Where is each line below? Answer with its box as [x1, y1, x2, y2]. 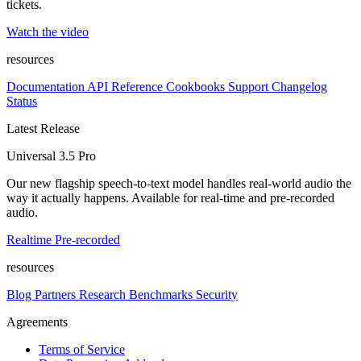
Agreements [6, 315, 68, 329]
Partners [35, 288, 79, 301]
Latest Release [6, 122, 80, 135]
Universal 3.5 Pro [6, 149, 96, 163]
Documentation [6, 80, 87, 93]
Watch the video [6, 25, 89, 39]
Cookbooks [166, 80, 228, 93]
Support [228, 80, 272, 93]
